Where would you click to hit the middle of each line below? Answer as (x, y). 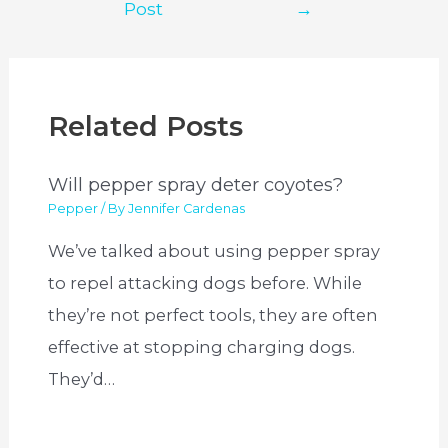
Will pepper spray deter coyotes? (196, 185)
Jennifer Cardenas (187, 209)
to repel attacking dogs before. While (205, 282)
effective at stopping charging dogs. (202, 346)
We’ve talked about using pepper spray (214, 250)
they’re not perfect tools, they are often (213, 314)
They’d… (82, 378)
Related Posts (146, 126)
